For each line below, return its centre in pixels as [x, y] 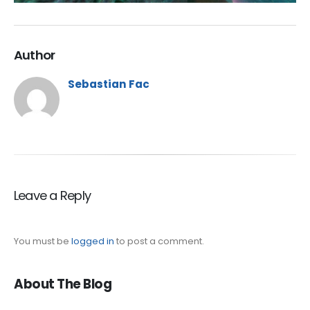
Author [35, 55]
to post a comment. [159, 241]
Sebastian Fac [109, 84]
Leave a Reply [52, 195]
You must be [43, 241]
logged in [93, 241]
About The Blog [63, 284]
